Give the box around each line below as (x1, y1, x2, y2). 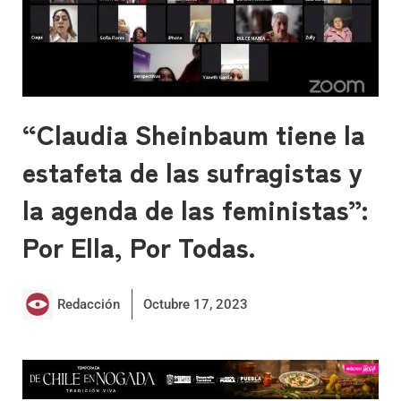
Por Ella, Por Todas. (22, 226, 256, 266)
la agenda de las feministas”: (22, 188, 369, 228)
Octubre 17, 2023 (143, 295, 248, 312)
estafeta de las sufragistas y (22, 150, 363, 191)
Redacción (57, 295, 120, 312)
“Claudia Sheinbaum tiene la (22, 113, 365, 153)
